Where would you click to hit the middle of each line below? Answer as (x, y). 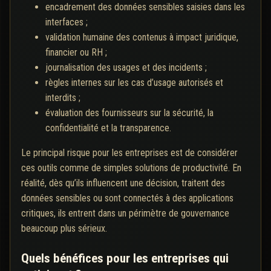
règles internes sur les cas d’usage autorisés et (134, 83)
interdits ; (63, 98)
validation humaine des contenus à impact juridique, (142, 38)
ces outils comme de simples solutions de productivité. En (131, 168)
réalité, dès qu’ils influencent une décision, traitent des (123, 183)
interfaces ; (67, 22)
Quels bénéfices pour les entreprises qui (125, 259)
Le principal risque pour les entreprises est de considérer (129, 153)
